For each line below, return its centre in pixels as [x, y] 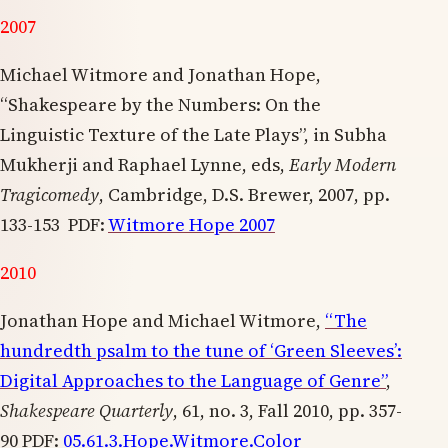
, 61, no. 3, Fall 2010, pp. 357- [287, 410]
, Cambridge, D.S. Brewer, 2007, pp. [244, 194]
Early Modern [342, 164]
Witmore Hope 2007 [191, 224]
